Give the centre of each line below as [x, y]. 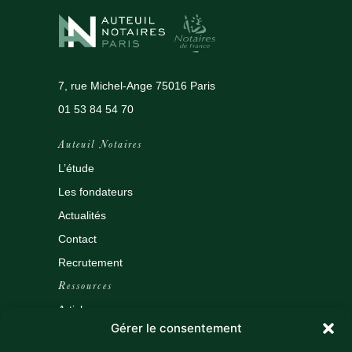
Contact [77, 238]
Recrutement [90, 262]
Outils [72, 333]
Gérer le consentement [176, 328]
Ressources [85, 285]
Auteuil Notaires [100, 144]
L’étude [76, 168]
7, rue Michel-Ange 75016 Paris [137, 86]
